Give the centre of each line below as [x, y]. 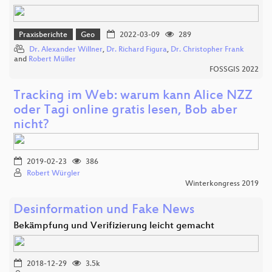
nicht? [31, 126]
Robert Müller [52, 60]
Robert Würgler [53, 174]
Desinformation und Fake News [104, 211]
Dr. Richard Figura [137, 50]
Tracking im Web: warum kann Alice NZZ [133, 97]
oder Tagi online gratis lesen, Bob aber [125, 111]
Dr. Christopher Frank [207, 50]
